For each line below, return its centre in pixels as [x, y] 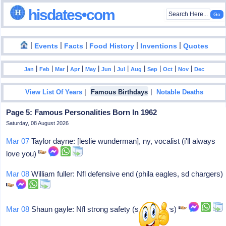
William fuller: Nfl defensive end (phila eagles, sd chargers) [126, 174]
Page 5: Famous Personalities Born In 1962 [82, 112]
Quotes [196, 46]
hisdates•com [70, 15]
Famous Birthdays [120, 93]
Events [46, 46]
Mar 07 [18, 141]
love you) [22, 154]
